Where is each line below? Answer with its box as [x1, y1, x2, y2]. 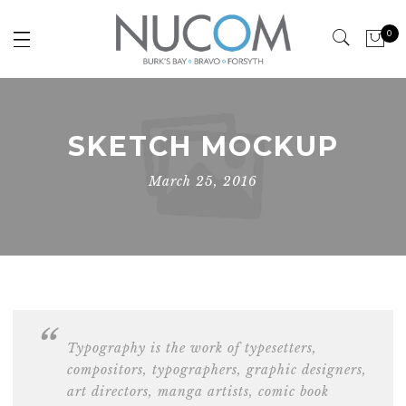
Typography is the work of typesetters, [67, 340, 317, 357]
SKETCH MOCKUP [67, 130, 339, 164]
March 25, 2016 [149, 173, 257, 190]
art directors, [67, 383, 158, 401]
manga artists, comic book [158, 383, 329, 401]
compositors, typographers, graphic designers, [67, 362, 367, 379]
